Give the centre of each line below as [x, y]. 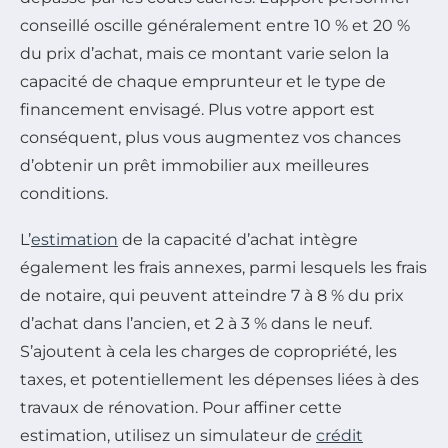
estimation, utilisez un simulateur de [168, 436]
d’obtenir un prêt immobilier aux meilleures [194, 166]
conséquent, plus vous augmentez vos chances [210, 138]
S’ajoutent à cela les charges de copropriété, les [208, 352]
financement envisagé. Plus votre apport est [197, 110]
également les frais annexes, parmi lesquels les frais [223, 268]
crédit [339, 436]
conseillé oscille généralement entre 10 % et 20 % [215, 26]
